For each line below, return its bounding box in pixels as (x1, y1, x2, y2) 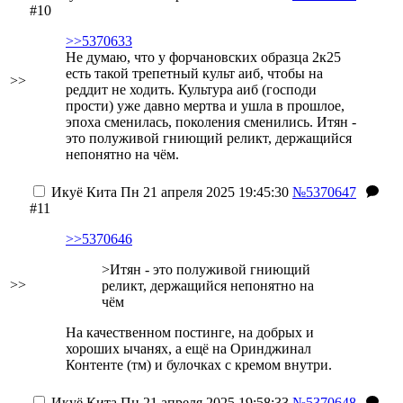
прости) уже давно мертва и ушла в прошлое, (66, 98, 345, 113)
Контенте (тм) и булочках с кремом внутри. (66, 357, 332, 372)
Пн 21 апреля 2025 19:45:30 (117, 184, 289, 200)
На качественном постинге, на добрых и (66, 325, 314, 340)
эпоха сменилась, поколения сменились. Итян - (66, 114, 356, 130)
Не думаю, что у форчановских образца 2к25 (66, 49, 341, 65)
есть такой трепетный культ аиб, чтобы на (66, 66, 323, 81)
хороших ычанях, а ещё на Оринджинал (66, 341, 311, 356)
